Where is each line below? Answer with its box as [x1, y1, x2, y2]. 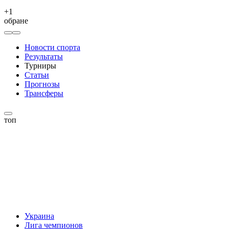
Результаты [25, 52, 63, 61]
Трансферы [25, 89, 63, 98]
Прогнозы [25, 80, 60, 88]
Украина [25, 212, 54, 220]
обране [4, 16, 28, 25]
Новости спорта [25, 43, 80, 52]
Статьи [25, 71, 49, 79]
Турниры [25, 61, 56, 70]
